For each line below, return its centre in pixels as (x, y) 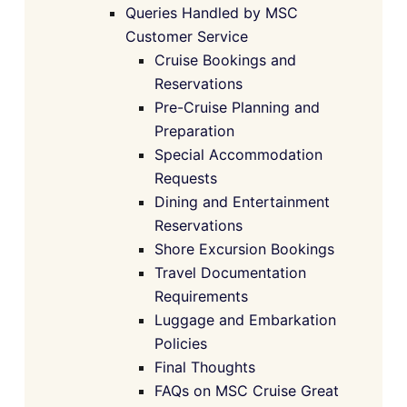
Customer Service (187, 36)
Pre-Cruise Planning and (237, 107)
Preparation (194, 130)
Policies (181, 343)
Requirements (201, 296)
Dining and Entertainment (242, 201)
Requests (186, 178)
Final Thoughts (205, 367)
